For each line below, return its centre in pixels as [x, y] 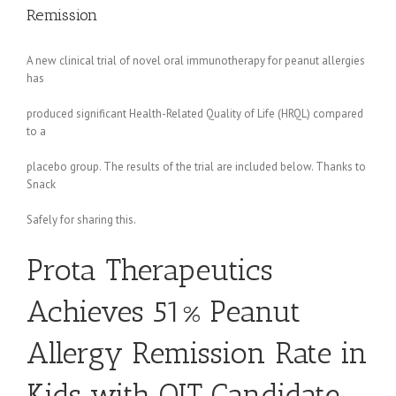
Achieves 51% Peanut [164, 311]
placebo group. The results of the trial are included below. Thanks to [196, 167]
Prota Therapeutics [150, 270]
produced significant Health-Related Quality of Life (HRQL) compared [195, 114]
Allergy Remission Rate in [197, 353]
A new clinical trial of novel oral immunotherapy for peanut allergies [196, 61]
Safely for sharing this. [81, 220]
